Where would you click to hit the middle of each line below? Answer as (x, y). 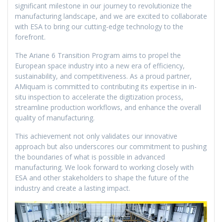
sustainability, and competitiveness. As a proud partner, (103, 76)
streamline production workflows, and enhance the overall (108, 108)
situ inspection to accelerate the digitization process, (99, 97)
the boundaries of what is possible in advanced (90, 157)
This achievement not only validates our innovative (96, 136)
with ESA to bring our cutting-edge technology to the (99, 27)
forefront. (30, 37)
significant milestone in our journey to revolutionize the (103, 6)
